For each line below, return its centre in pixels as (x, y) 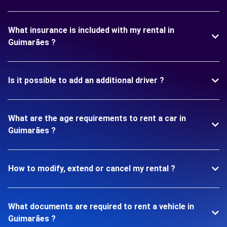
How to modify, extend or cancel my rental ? (92, 169)
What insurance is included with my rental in (91, 30)
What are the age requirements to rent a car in (97, 119)
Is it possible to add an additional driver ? (86, 81)
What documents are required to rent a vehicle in (101, 207)
